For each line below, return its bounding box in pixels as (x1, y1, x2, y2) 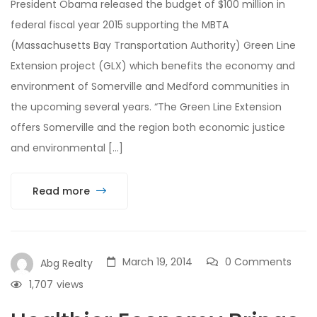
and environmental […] (11, 140, 123, 155)
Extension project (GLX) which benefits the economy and (11, 58, 295, 73)
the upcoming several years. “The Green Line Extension (11, 99, 282, 114)
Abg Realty (40, 255, 93, 270)
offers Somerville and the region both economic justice (11, 120, 285, 134)
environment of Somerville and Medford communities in (11, 79, 289, 93)
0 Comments (225, 254, 292, 269)
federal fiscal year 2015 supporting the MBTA (11, 17, 229, 32)
